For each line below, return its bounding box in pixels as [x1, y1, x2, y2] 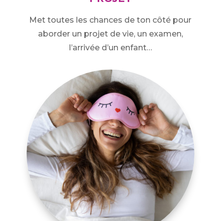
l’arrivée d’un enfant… [69, 43, 152, 53]
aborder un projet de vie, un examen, [37, 29, 183, 39]
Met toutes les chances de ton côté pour [29, 15, 192, 25]
